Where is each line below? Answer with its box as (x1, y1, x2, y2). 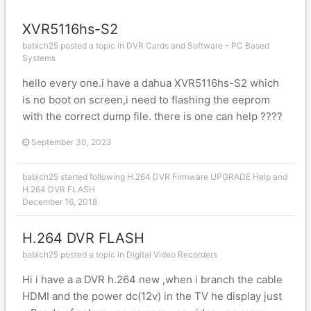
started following (58, 171, 127, 182)
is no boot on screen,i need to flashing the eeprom (22, 93, 270, 106)
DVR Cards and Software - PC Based (126, 40, 269, 51)
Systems (22, 53, 56, 63)
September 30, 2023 (31, 137, 112, 147)
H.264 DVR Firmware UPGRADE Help (127, 171, 271, 182)
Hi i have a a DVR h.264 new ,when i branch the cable (22, 273, 283, 286)
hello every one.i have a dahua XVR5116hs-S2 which (22, 76, 279, 90)
